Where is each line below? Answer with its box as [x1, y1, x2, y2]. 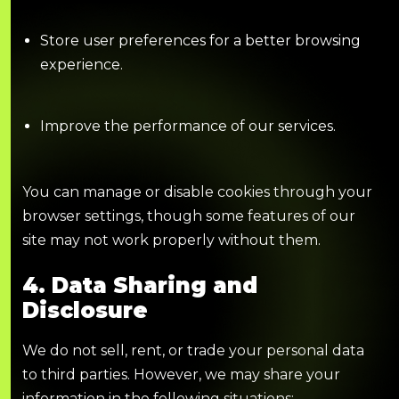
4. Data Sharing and [22, 273, 257, 299]
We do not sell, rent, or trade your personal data [22, 342, 364, 360]
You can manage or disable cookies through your [22, 183, 372, 201]
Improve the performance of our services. [40, 118, 336, 135]
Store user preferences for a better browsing [40, 32, 361, 50]
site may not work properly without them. [22, 232, 321, 249]
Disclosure [22, 297, 148, 324]
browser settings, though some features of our [22, 208, 355, 225]
